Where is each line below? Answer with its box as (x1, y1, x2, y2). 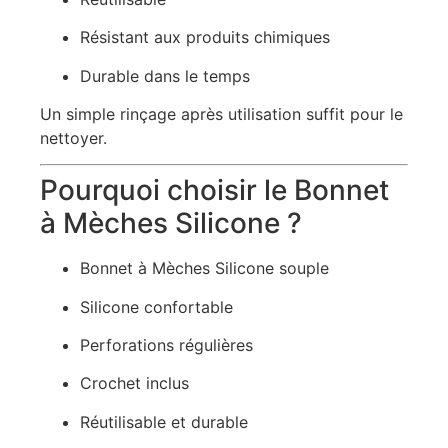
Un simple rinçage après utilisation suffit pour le (40, 103, 403, 124)
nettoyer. (40, 127, 107, 148)
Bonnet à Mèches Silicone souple (80, 258, 329, 279)
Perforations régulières (80, 335, 253, 356)
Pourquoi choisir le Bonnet (40, 173, 389, 208)
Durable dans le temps (80, 65, 250, 86)
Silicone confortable (80, 296, 233, 317)
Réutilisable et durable (80, 411, 248, 432)
